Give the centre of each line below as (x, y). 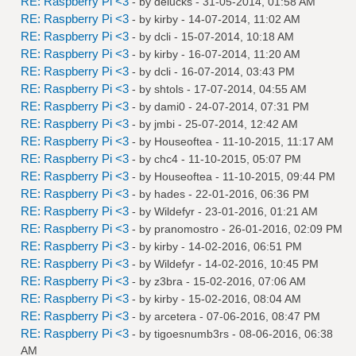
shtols (169, 89)
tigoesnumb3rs (192, 333)
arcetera (175, 316)
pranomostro (186, 228)
